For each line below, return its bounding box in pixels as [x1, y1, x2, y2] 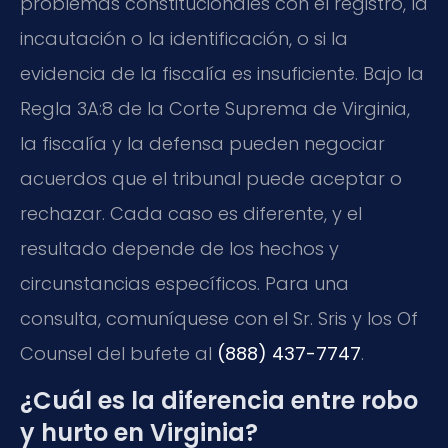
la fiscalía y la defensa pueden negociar [20, 130, 385, 156]
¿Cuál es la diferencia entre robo [20, 383, 418, 417]
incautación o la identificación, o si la [20, 25, 348, 51]
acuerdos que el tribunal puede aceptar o [20, 165, 402, 191]
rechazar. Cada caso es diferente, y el [20, 200, 362, 226]
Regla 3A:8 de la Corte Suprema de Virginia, [20, 95, 410, 121]
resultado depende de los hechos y [20, 235, 339, 261]
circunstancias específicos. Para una [20, 270, 349, 296]
